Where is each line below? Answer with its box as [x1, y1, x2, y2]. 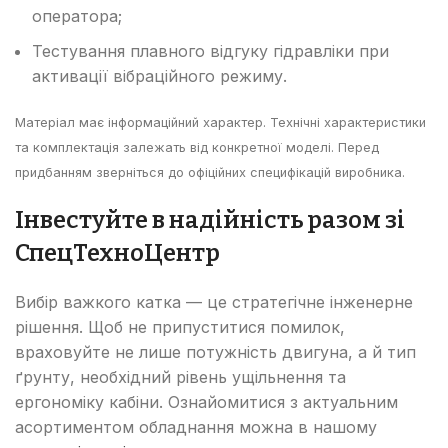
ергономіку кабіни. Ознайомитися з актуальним [15, 391, 398, 412]
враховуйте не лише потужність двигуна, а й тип [15, 341, 416, 362]
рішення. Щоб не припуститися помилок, [15, 316, 345, 337]
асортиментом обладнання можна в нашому [15, 416, 377, 437]
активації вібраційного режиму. [32, 65, 287, 86]
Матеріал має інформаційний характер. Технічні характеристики [15, 114, 426, 130]
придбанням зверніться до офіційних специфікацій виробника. [15, 164, 405, 180]
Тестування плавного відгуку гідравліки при [32, 40, 389, 61]
